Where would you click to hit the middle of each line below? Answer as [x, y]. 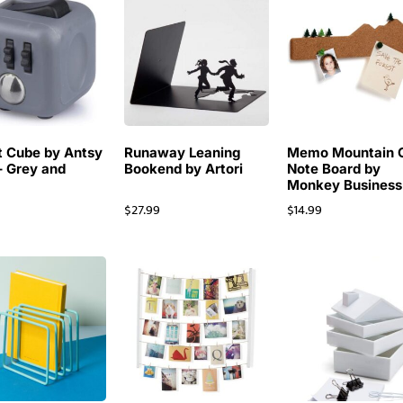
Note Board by [334, 169]
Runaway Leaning [183, 153]
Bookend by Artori [184, 169]
